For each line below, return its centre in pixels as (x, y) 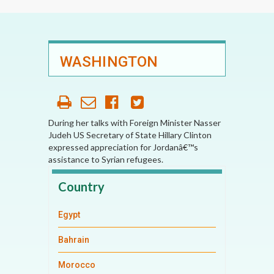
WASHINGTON (109, 62)
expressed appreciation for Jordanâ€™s (123, 147)
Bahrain (74, 240)
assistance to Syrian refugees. (106, 159)
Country (81, 187)
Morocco (77, 265)
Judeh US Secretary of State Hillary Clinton (130, 135)
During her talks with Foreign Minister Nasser (135, 123)
